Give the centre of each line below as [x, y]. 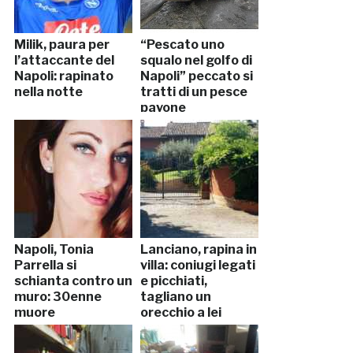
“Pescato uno [182, 44]
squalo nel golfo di [196, 60]
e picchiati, [173, 281]
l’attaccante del [64, 60]
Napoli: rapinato [63, 76]
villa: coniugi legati [197, 265]
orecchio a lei [180, 312]
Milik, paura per [61, 44]
